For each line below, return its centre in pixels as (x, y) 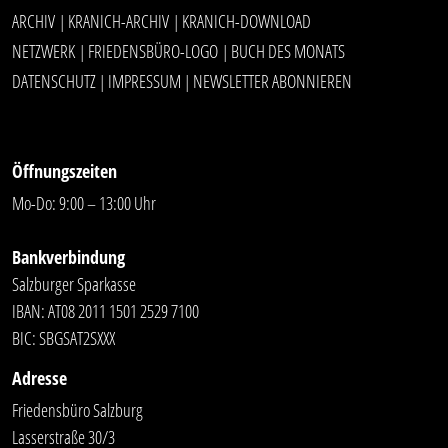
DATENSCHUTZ (54, 80)
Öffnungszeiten (64, 170)
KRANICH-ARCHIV (118, 20)
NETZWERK (43, 50)
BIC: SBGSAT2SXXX (63, 337)
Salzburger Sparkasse (74, 283)
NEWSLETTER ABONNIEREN (272, 80)
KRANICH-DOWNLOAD (246, 20)
